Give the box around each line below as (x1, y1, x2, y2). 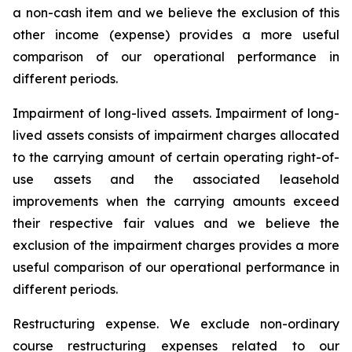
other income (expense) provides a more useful (13, 27, 339, 42)
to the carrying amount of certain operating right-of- (13, 149, 339, 165)
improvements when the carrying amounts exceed (13, 193, 339, 209)
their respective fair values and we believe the (13, 215, 339, 231)
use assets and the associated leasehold (13, 171, 339, 187)
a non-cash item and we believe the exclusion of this (13, 5, 339, 20)
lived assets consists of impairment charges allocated (13, 127, 339, 143)
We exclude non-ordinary (169, 316, 339, 332)
